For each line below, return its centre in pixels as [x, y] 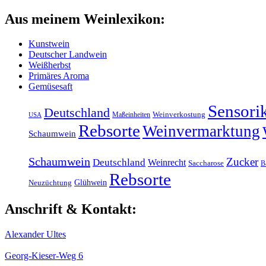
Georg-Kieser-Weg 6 [44, 256]
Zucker [242, 162]
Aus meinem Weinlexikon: [85, 19]
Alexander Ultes [35, 235]
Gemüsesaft [50, 87]
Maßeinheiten [131, 115]
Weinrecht [167, 163]
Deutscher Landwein [68, 55]
